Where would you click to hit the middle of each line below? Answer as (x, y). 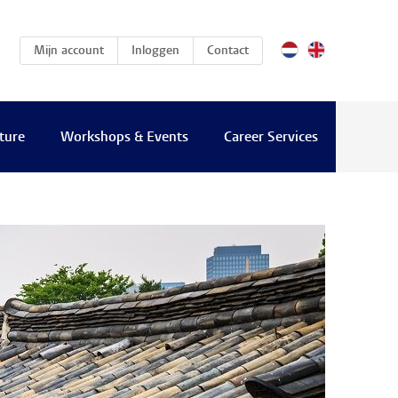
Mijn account (69, 52)
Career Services (271, 138)
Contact (228, 52)
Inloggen (155, 52)
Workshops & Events (124, 138)
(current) (128, 51)
